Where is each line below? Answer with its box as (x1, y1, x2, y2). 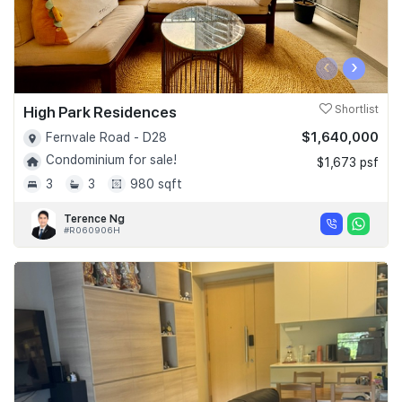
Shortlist (332, 103, 379, 116)
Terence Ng (64, 212, 125, 225)
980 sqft (130, 176, 182, 191)
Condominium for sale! (46, 153, 177, 168)
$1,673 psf (317, 155, 379, 170)
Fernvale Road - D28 (46, 130, 167, 144)
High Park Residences (23, 103, 177, 121)
